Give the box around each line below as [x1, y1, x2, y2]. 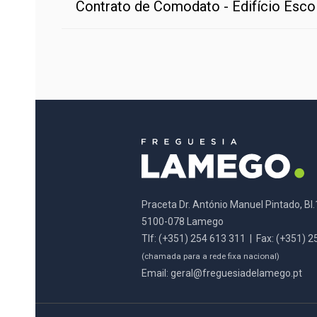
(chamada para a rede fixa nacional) [142, 250, 279, 261]
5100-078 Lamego [142, 215, 224, 227]
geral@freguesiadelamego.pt [171, 267, 302, 279]
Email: [142, 267, 171, 279]
